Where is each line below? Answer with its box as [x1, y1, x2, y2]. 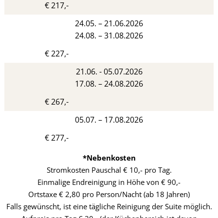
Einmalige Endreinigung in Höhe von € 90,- [37, 177, 181, 187]
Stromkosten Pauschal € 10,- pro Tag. [46, 164, 172, 175]
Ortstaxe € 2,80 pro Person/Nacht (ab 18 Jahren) [28, 189, 190, 199]
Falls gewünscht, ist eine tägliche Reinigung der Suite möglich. [6, 201, 212, 211]
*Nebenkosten [82, 152, 136, 163]
